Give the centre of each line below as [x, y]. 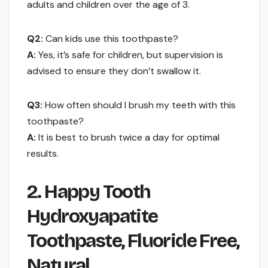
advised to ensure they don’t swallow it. [114, 71]
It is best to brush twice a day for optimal [128, 137]
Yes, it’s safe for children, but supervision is [130, 54]
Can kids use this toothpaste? [111, 38]
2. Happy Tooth [89, 191]
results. [43, 153]
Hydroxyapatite [92, 216]
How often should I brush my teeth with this [139, 105]
